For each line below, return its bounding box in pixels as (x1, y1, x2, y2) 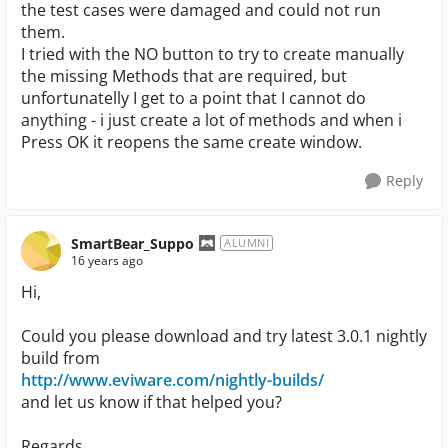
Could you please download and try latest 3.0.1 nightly (21, 325, 427, 347)
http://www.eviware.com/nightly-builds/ (21, 369, 324, 391)
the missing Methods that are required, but (21, 65, 347, 87)
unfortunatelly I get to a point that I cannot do (21, 87, 366, 109)
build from (21, 347, 100, 369)
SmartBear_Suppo (71, 233, 194, 253)
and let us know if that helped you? (21, 391, 282, 413)
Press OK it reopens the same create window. (21, 131, 362, 153)
